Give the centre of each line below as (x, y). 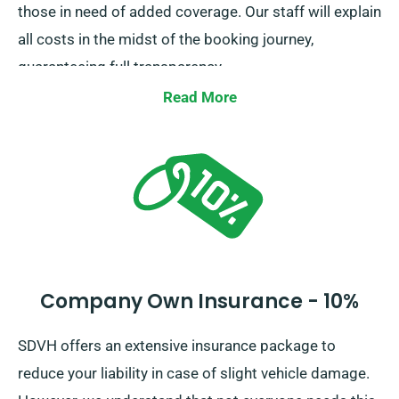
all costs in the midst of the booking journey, (166, 40)
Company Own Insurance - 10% (199, 302)
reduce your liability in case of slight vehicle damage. (194, 374)
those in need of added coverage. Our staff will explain (199, 12)
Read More (199, 98)
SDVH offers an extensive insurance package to (177, 346)
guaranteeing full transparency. (121, 67)
